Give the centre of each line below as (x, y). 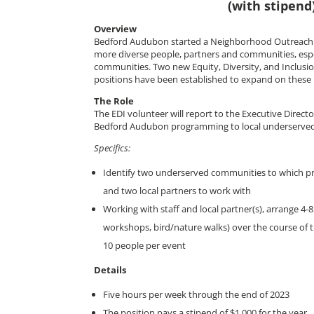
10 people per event (145, 245)
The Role (114, 101)
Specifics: (112, 148)
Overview (116, 28)
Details (110, 269)
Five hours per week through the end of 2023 (197, 294)
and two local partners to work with (177, 190)
